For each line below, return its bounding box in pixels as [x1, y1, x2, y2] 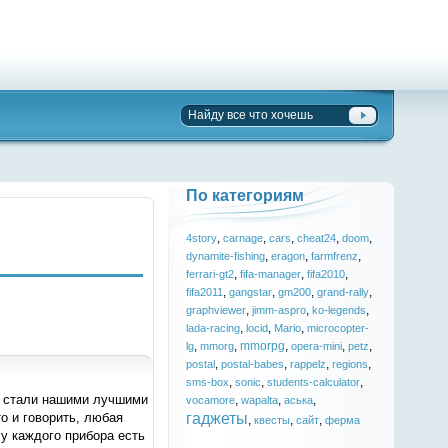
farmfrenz [311, 250, 359, 262]
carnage [223, 232, 264, 244]
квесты [254, 414, 291, 426]
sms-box [186, 376, 230, 388]
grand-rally [317, 286, 370, 298]
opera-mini [291, 340, 343, 352]
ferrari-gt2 [186, 268, 235, 280]
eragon [271, 250, 306, 262]
